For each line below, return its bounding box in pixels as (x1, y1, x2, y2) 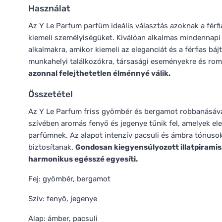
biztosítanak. (28, 143, 75, 152)
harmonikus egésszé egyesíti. (28, 155, 138, 164)
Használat (28, 3, 70, 13)
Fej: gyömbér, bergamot (28, 174, 111, 183)
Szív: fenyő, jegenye (28, 194, 97, 203)
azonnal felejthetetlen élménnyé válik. (28, 69, 170, 78)
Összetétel (28, 89, 73, 99)
